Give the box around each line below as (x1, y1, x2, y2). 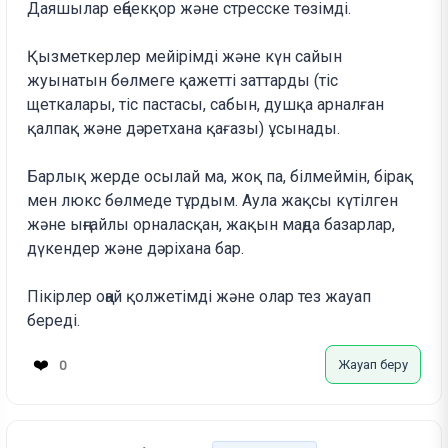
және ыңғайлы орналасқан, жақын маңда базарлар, (27, 215, 396, 235)
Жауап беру (337, 357, 408, 373)
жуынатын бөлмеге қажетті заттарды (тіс (27, 71, 339, 91)
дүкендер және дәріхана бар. (27, 239, 245, 259)
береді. (27, 311, 81, 331)
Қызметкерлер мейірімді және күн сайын (27, 47, 343, 67)
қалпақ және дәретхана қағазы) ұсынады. (27, 119, 341, 139)
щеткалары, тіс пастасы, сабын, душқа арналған (27, 95, 385, 115)
